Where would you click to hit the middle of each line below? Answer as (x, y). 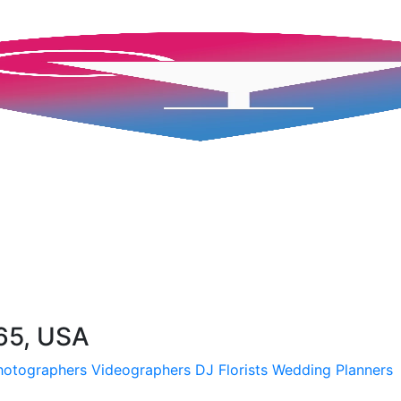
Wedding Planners (333, 369)
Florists (243, 369)
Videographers (141, 369)
